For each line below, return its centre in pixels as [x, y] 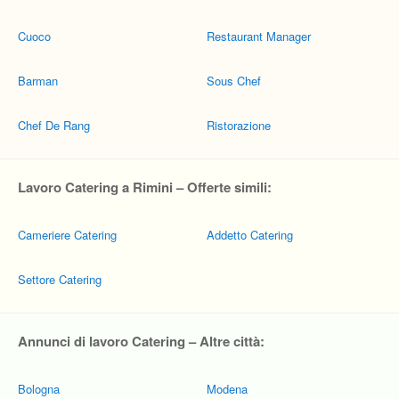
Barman [38, 81]
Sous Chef [234, 81]
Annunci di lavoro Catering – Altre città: [141, 341]
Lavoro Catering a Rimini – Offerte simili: [145, 187]
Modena [227, 389]
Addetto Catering [250, 235]
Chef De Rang [54, 125]
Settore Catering [60, 279]
